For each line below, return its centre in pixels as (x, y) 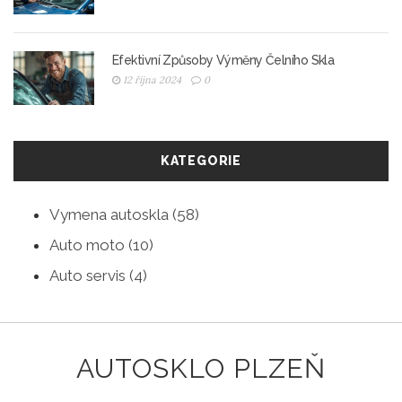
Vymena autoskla (111, 215)
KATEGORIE (201, 161)
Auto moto (89, 245)
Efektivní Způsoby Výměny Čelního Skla (223, 61)
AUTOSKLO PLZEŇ (201, 369)
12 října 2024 (152, 80)
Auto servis (89, 276)
